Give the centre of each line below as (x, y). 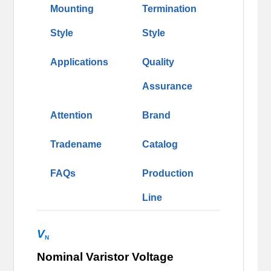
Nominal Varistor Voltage (106, 256)
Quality (158, 62)
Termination (169, 8)
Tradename (76, 144)
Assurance (167, 86)
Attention (72, 115)
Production (168, 173)
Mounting (72, 8)
